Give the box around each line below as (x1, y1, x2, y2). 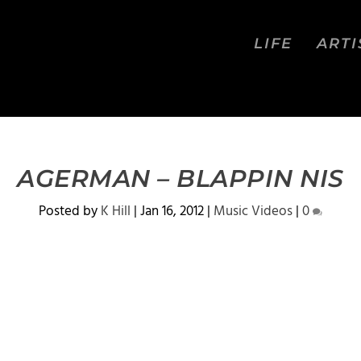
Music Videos (214, 201, 293, 222)
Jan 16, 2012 (140, 201, 204, 222)
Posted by (39, 201, 101, 222)
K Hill (101, 201, 131, 222)
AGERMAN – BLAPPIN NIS (17, 164, 344, 193)
